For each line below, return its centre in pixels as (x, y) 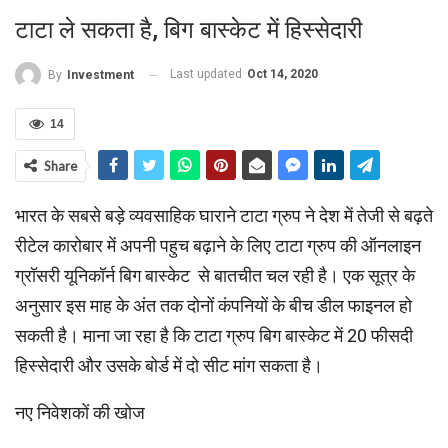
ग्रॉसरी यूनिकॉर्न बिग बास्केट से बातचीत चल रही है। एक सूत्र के (215, 275)
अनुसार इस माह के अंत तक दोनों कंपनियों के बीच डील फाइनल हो (213, 305)
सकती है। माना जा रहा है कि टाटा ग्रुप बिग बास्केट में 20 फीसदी (214, 335)
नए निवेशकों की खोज (80, 412)
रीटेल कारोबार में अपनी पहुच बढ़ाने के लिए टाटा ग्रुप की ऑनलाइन (218, 245)
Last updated (207, 74)
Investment (100, 75)
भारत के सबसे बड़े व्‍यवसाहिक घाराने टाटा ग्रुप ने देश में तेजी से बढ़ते (224, 215)
